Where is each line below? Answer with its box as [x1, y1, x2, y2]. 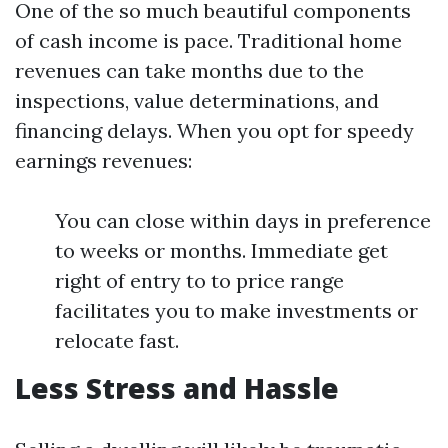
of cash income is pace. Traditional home [15, 28, 402, 53]
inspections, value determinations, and [15, 88, 379, 113]
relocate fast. [55, 328, 179, 353]
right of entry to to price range [55, 268, 344, 293]
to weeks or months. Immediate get [55, 238, 388, 263]
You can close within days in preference [55, 208, 431, 233]
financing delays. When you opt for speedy [15, 118, 414, 143]
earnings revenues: [15, 148, 192, 173]
